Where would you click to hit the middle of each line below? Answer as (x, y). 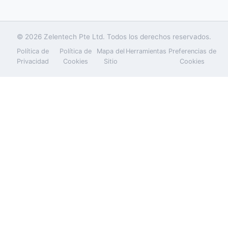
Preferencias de (192, 51)
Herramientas (146, 51)
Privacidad (33, 61)
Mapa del (111, 51)
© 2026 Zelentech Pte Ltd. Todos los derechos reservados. (114, 36)
